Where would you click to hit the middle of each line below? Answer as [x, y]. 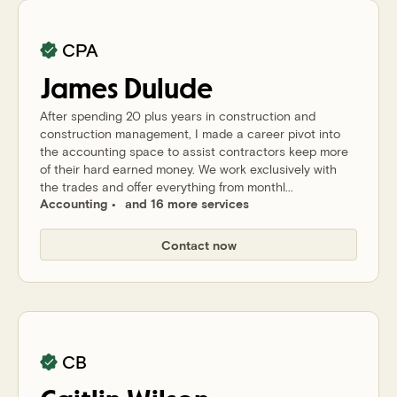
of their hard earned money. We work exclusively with [188, 169]
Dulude [168, 90]
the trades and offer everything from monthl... [167, 187]
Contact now [198, 245]
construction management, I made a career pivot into [190, 133]
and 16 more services [187, 203]
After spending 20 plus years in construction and [178, 116]
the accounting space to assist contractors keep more [194, 151]
